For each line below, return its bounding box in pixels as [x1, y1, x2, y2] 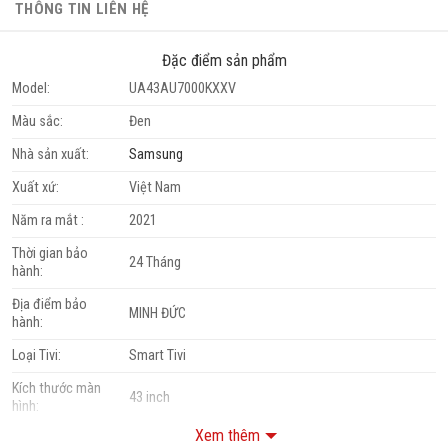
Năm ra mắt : [12, 211, 84, 229]
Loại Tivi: [12, 346, 61, 364]
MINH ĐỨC [129, 304, 187, 322]
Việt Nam [129, 178, 182, 196]
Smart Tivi [129, 346, 187, 364]
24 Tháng [129, 253, 182, 271]
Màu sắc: [12, 112, 63, 130]
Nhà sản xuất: [12, 145, 89, 163]
